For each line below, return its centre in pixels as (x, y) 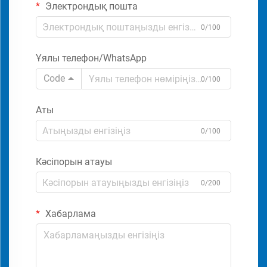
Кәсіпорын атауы (74, 162)
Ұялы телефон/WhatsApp (91, 58)
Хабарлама (69, 214)
